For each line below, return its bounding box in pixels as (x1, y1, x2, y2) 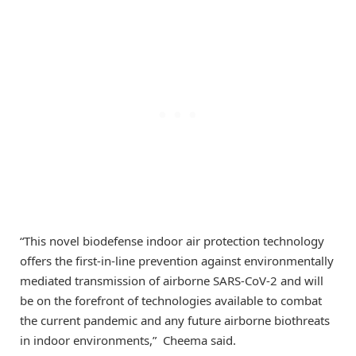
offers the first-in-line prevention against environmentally (20, 252, 334, 269)
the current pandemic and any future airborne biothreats (20, 311, 330, 328)
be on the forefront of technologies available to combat (20, 292, 322, 308)
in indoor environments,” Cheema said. (20, 331, 236, 348)
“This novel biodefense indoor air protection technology (20, 232, 324, 249)
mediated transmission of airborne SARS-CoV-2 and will (20, 272, 323, 288)
